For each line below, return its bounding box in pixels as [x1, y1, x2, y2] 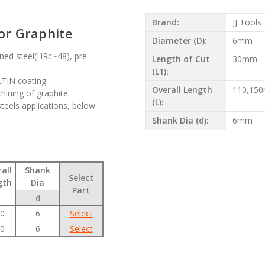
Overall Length [151, 84, 212, 96]
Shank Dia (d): [151, 115, 209, 127]
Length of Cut [151, 53, 210, 65]
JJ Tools [232, 17, 261, 28]
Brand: [151, 17, 179, 28]
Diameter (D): [151, 35, 207, 47]
